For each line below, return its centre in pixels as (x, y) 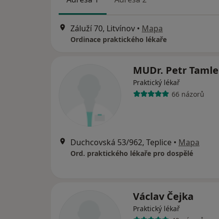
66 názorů (188, 94)
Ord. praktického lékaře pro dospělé (132, 153)
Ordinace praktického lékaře (119, 40)
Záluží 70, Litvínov (103, 29)
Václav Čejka (163, 197)
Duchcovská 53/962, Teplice (121, 142)
